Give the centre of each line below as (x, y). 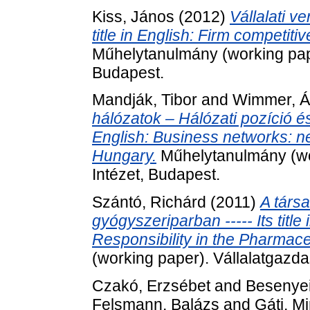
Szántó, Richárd (149, 202)
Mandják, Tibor (145, 100)
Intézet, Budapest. (156, 175)
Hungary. (124, 156)
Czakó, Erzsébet (151, 285)
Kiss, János (133, 16)
